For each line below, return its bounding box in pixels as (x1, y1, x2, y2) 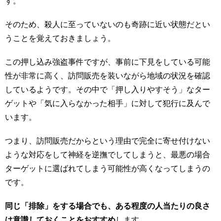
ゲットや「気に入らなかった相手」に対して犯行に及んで (5, 99, 210, 108)
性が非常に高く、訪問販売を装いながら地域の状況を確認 (5, 71, 210, 80)
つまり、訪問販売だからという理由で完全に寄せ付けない (5, 136, 210, 145)
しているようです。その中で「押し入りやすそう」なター (5, 85, 210, 94)
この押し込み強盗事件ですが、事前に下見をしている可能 (5, 57, 210, 66)
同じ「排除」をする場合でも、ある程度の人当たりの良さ (5, 201, 210, 210)
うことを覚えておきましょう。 (5, 34, 115, 42)
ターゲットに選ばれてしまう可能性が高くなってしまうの (5, 164, 210, 173)
